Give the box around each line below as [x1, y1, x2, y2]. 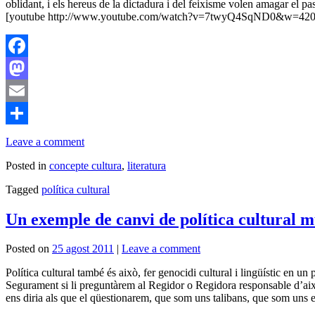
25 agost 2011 [52, 243, 114, 255]
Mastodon [6, 84, 50, 96]
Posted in [6, 159, 46, 172]
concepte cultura [49, 159, 122, 172]
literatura [127, 159, 166, 172]
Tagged [6, 183, 39, 195]
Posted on [6, 243, 49, 255]
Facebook [6, 61, 49, 74]
